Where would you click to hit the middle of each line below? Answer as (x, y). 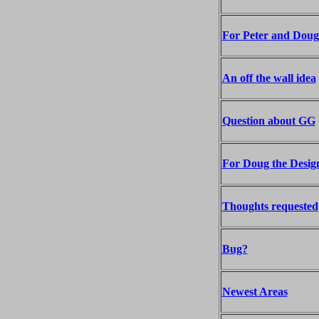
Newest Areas (255, 292)
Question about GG (268, 121)
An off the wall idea (269, 78)
